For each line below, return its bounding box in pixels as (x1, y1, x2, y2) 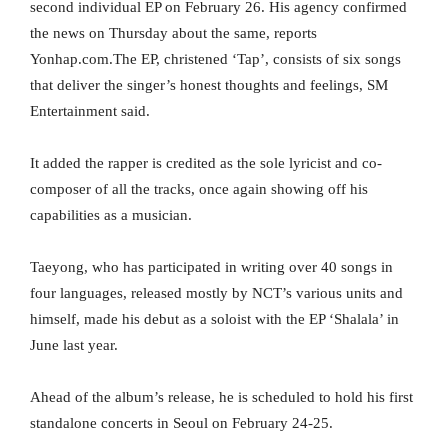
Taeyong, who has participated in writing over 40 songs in (30, 259, 393, 276)
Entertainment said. (30, 103, 150, 120)
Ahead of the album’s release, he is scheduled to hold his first (30, 389, 413, 406)
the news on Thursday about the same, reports (30, 25, 317, 42)
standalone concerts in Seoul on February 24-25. (30, 415, 333, 432)
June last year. (30, 337, 118, 354)
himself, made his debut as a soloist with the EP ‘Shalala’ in (30, 311, 399, 328)
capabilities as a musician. (30, 207, 192, 224)
